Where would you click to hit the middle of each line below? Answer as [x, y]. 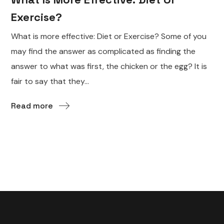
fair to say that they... [50, 81]
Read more [32, 105]
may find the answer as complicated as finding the [103, 51]
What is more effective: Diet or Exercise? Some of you [109, 36]
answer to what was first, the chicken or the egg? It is [109, 66]
